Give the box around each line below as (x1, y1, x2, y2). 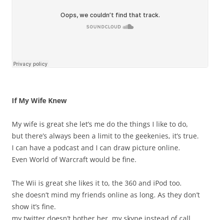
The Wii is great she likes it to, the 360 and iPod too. (12, 178, 182, 188)
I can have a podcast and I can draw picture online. (12, 143, 180, 152)
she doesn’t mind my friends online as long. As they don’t (12, 190, 200, 199)
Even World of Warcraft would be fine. (12, 155, 137, 164)
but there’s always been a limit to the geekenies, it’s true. (12, 131, 199, 140)
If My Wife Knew (12, 96, 67, 105)
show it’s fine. (12, 202, 56, 211)
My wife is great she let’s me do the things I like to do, (12, 119, 188, 129)
